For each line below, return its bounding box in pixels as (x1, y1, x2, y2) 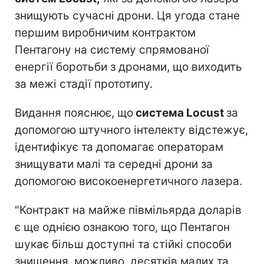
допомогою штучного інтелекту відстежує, (15, 123, 248, 137)
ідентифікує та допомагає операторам (15, 140, 223, 154)
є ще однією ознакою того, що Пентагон (15, 220, 230, 234)
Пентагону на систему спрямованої (15, 42, 209, 57)
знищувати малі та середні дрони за (15, 157, 213, 171)
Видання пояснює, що (15, 105, 133, 120)
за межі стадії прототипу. (15, 77, 153, 91)
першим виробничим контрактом (15, 25, 196, 39)
